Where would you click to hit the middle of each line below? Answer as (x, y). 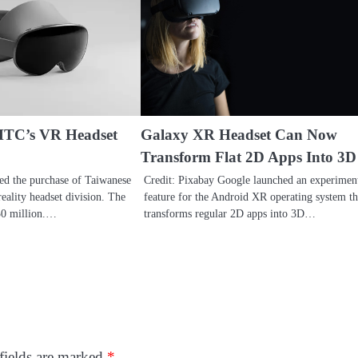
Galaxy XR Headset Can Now (239, 134)
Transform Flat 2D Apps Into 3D (248, 157)
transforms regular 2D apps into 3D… (229, 213)
